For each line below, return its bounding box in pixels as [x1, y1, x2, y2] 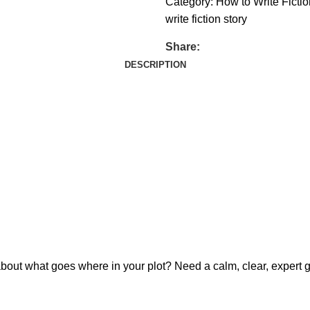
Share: [165, 41, 200, 53]
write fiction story [165, 13, 247, 25]
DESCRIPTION [124, 60, 186, 70]
